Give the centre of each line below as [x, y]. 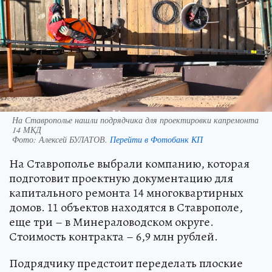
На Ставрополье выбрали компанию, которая [129, 163]
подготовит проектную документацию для [121, 178]
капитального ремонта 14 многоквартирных [126, 192]
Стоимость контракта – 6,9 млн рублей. [114, 236]
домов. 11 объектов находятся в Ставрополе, [126, 207]
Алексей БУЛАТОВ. [74, 139]
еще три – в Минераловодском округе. [111, 222]
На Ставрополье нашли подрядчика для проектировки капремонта [135, 120]
